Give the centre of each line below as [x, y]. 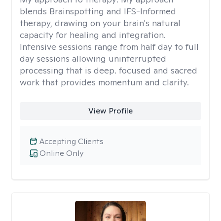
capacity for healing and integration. [93, 35]
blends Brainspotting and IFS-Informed [98, 11]
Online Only [61, 153]
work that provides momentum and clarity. [104, 82]
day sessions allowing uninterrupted [93, 58]
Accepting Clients [72, 141]
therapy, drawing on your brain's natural [100, 23]
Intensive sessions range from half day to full [109, 47]
